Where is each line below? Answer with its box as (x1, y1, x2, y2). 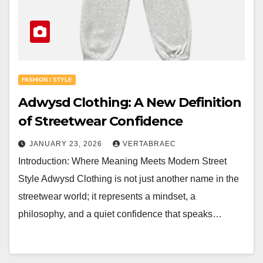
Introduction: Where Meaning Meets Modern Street (18, 156, 227, 166)
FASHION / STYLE (22, 76, 72, 83)
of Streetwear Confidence (18, 113, 183, 129)
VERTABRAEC (123, 140, 176, 148)
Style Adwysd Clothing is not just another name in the (18, 174, 239, 184)
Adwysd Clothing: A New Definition (18, 95, 241, 110)
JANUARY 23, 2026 (29, 140, 104, 148)
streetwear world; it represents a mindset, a (18, 191, 195, 201)
